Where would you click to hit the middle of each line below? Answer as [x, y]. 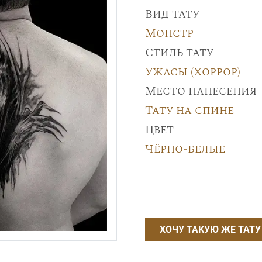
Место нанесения [201, 91]
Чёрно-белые [185, 149]
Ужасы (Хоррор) [192, 72]
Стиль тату [179, 53]
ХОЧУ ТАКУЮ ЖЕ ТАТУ [210, 230]
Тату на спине [189, 111]
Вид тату [172, 14]
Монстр [169, 33]
